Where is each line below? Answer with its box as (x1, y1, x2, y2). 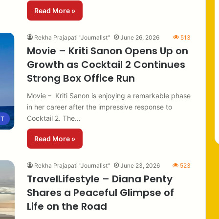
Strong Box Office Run (27, 71, 135, 85)
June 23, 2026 (120, 161, 160, 169)
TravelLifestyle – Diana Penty (27, 172, 173, 186)
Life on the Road (27, 199, 107, 213)
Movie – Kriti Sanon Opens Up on (27, 44, 188, 58)
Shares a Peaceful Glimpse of (27, 185, 174, 199)
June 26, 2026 (120, 33, 159, 41)
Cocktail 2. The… (27, 113, 81, 122)
